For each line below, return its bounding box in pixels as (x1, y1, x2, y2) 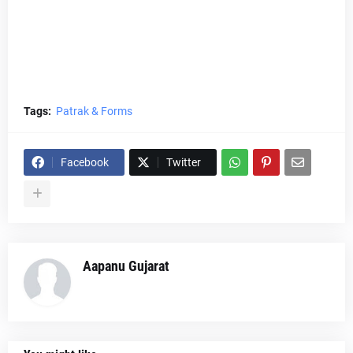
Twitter (166, 156, 201, 169)
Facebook (61, 156, 109, 169)
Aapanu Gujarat (83, 258, 169, 274)
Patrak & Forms (56, 105, 132, 117)
